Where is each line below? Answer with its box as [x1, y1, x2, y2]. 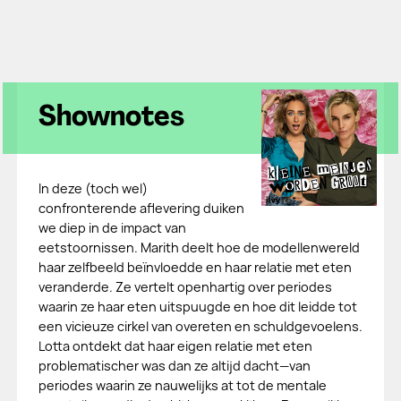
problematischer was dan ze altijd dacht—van [38, 357, 311, 374]
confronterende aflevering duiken [38, 200, 244, 217]
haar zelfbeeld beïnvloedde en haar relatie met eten [38, 259, 352, 276]
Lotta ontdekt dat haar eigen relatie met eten [38, 337, 312, 354]
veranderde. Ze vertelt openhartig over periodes [38, 278, 332, 295]
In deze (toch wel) [38, 180, 148, 197]
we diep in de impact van [38, 219, 186, 236]
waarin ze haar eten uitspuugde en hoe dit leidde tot [38, 298, 357, 315]
